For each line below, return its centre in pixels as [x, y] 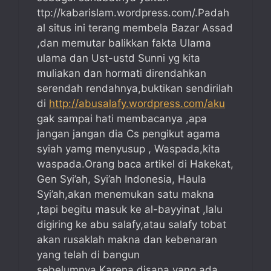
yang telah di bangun [88, 255]
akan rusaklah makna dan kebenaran [127, 240]
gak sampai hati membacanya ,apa [122, 119]
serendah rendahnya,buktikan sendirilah [135, 89]
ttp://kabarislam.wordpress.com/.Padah [133, 13]
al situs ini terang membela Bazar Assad [135, 28]
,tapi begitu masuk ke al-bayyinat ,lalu [130, 210]
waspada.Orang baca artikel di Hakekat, [135, 164]
